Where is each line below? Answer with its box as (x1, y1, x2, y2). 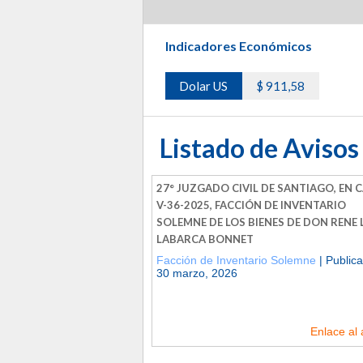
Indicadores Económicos (165, 37, 312, 53)
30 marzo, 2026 (156, 266, 237, 280)
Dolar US (179, 78, 228, 93)
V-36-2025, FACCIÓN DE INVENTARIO (156, 198, 346, 211)
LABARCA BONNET (156, 232, 254, 246)
